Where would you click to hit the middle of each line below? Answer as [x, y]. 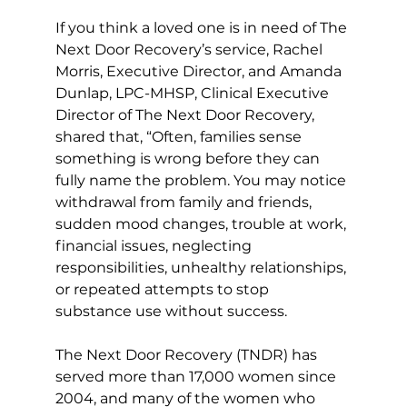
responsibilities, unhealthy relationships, [202, 268]
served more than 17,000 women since [197, 377]
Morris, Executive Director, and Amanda [200, 72]
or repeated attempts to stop [164, 290]
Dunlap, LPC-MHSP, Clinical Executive [194, 94]
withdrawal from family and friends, [185, 203]
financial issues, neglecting [155, 246]
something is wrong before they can [189, 159]
